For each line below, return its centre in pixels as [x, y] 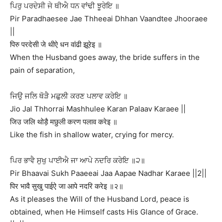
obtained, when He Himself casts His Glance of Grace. [104, 212]
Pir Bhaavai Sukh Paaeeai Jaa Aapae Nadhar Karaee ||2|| [108, 173]
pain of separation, [42, 70]
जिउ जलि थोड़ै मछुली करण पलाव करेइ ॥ [64, 121]
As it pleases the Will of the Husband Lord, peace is [100, 199]
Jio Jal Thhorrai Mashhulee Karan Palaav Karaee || [98, 109]
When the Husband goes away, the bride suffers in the [105, 57]
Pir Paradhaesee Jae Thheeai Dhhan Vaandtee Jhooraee [109, 18]
